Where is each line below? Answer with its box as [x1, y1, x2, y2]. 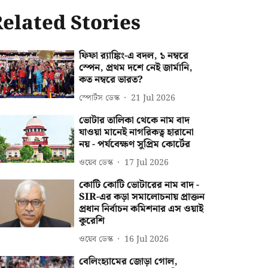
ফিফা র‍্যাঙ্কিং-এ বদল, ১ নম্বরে [79, 48, 189, 63]
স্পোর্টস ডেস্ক [79, 91, 120, 105]
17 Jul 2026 [124, 156, 169, 169]
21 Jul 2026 [131, 91, 176, 105]
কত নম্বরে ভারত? [79, 72, 144, 87]
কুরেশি [79, 214, 105, 229]
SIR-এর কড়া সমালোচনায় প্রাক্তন [79, 190, 205, 205]
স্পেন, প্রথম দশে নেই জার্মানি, [79, 60, 193, 75]
